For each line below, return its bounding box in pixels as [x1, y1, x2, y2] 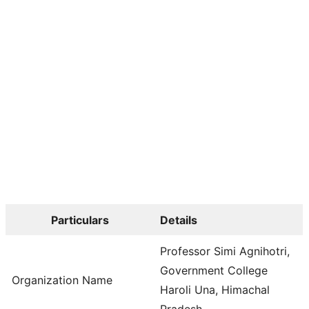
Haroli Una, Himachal [160, 282, 270, 297]
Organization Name [12, 272, 112, 287]
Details [160, 212, 197, 227]
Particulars [51, 212, 109, 227]
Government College [160, 263, 268, 277]
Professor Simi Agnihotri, [160, 243, 290, 258]
